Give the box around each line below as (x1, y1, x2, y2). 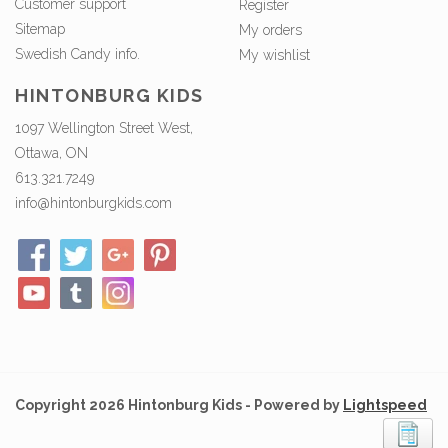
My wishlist (239, 47, 310, 64)
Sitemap (15, 21, 65, 38)
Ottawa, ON (15, 144, 88, 161)
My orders (239, 22, 302, 39)
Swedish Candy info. (15, 46, 140, 63)
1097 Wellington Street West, (15, 119, 193, 136)
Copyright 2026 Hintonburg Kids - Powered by (15, 396, 343, 413)
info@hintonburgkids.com (15, 194, 172, 211)
